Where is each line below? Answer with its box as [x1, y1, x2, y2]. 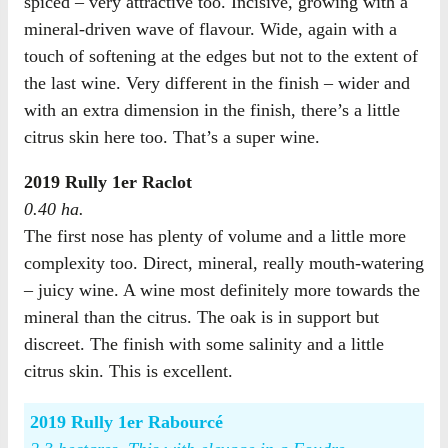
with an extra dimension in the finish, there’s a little [24, 99, 400, 120]
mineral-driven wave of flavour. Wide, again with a [24, 18, 397, 39]
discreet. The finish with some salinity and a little [24, 333, 384, 354]
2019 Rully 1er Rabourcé [30, 411, 224, 432]
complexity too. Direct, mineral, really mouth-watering [24, 252, 424, 273]
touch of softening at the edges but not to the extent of [24, 45, 418, 66]
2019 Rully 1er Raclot [24, 171, 192, 192]
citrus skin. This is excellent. [24, 360, 233, 381]
